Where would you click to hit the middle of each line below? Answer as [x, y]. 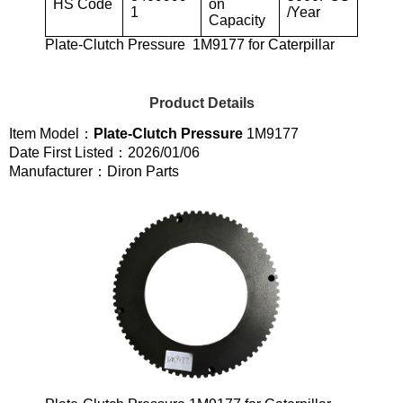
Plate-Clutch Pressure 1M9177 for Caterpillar [190, 44]
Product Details [201, 103]
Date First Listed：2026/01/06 [104, 152]
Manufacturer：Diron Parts [94, 171]
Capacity [237, 20]
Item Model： [51, 133]
